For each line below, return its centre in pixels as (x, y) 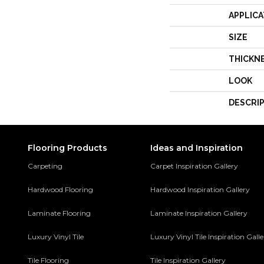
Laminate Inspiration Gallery (199, 213)
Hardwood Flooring (60, 189)
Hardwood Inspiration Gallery (200, 189)
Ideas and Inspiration (197, 148)
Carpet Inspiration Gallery (194, 166)
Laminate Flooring (59, 213)
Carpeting (45, 166)
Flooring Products (67, 148)
